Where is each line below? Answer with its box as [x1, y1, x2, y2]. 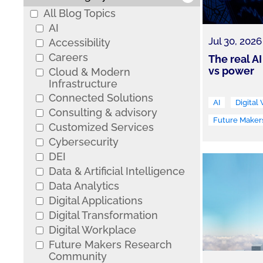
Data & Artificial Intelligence [48, 165, 185, 177]
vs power [208, 64, 254, 77]
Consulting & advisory [48, 106, 157, 119]
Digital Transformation [48, 209, 158, 221]
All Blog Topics [43, 7, 116, 19]
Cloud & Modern [48, 66, 130, 78]
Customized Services [48, 121, 154, 133]
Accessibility [48, 36, 110, 49]
